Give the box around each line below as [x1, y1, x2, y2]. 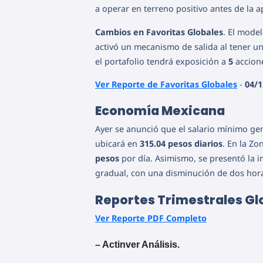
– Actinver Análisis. [95, 239, 180, 249]
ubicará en [95, 138, 140, 150]
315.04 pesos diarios [140, 138, 222, 150]
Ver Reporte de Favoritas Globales [95, 79, 237, 90]
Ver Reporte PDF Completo [95, 212, 207, 224]
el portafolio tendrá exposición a [95, 55, 228, 67]
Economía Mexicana [95, 102, 225, 120]
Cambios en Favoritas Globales [95, 26, 223, 38]
